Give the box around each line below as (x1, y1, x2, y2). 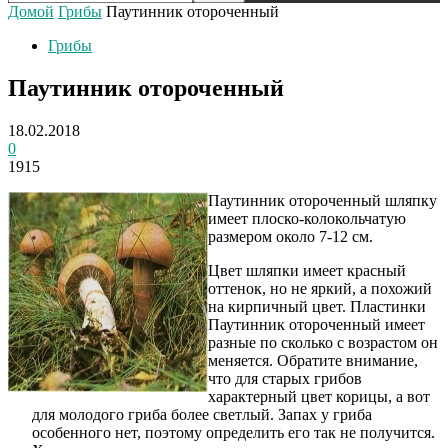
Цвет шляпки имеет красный (208, 261, 406, 279)
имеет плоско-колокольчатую (208, 209, 406, 227)
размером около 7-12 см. (208, 227, 373, 245)
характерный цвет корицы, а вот (208, 387, 430, 405)
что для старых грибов (208, 369, 362, 387)
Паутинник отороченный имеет (208, 315, 425, 333)
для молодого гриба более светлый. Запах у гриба (32, 405, 372, 423)
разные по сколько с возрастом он (208, 333, 438, 351)
